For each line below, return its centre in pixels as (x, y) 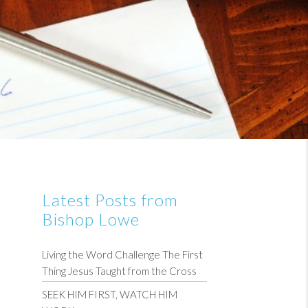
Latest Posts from (110, 200)
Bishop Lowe (91, 219)
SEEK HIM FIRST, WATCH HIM (110, 294)
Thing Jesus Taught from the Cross (119, 271)
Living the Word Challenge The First (122, 254)
